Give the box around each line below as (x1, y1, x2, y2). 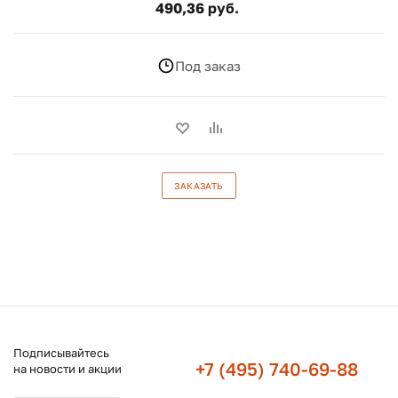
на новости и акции (13, 362, 122, 376)
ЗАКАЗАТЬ (174, 180, 224, 191)
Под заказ (175, 57, 241, 74)
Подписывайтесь (13, 346, 109, 360)
